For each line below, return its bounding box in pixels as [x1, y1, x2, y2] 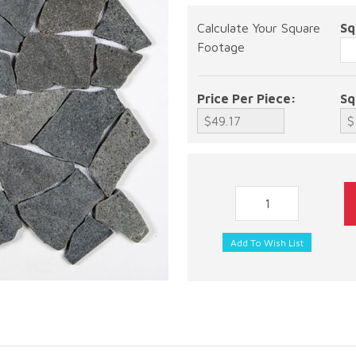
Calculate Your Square [197, 21, 320, 35]
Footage [197, 40, 245, 54]
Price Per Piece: [197, 91, 296, 106]
